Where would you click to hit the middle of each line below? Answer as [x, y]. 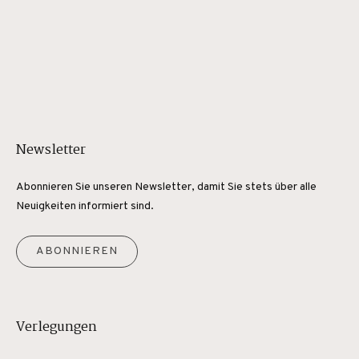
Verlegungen [56, 327]
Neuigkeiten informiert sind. [85, 206]
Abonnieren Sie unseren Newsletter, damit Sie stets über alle [166, 187]
